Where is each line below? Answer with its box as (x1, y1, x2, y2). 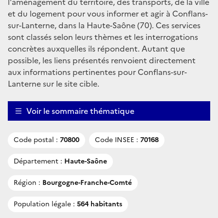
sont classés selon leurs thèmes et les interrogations (8, 31, 198, 43)
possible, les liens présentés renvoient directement (8, 54, 196, 66)
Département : (14, 156, 62, 166)
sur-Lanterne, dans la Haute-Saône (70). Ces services (8, 19, 200, 31)
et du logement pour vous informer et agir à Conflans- (8, 7, 208, 19)
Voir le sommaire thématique (26, 105, 134, 117)
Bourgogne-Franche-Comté (40, 177, 132, 188)
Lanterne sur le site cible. (8, 77, 99, 90)
